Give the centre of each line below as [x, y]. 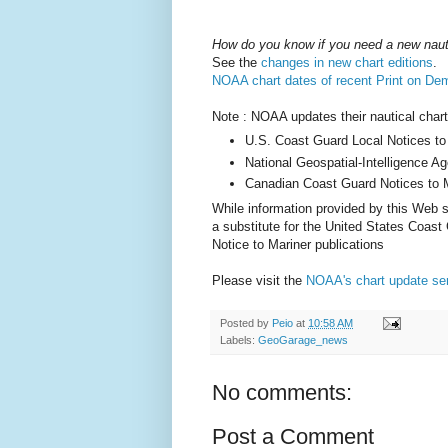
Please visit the [259, 280]
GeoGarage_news [303, 339]
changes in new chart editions [347, 62]
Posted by [246, 322]
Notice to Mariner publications [298, 244]
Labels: [239, 339]
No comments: [282, 392]
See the [236, 62]
